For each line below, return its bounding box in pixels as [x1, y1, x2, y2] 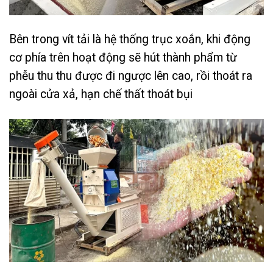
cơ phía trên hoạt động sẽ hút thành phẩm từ [9, 50, 237, 65]
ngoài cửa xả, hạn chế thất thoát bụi [9, 87, 193, 101]
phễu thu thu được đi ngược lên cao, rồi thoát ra [9, 68, 252, 83]
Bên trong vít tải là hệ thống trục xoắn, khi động [9, 32, 250, 46]
